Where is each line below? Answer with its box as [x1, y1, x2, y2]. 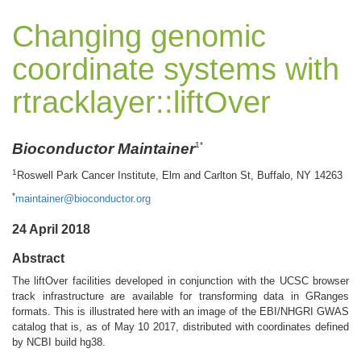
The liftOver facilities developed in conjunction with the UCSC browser [12, 275, 349, 288]
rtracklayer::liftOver [12, 85, 271, 119]
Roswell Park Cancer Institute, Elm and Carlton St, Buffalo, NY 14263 [17, 169, 342, 182]
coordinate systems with [12, 52, 339, 86]
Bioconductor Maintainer [12, 139, 195, 157]
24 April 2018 [12, 222, 90, 236]
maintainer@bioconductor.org [15, 193, 151, 205]
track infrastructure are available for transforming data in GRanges [12, 290, 349, 303]
